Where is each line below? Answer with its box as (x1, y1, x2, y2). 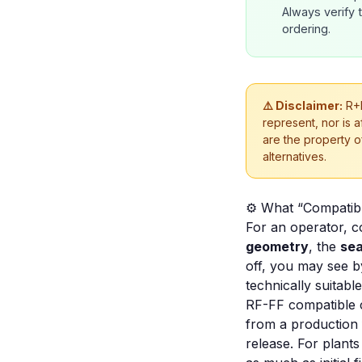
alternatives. (263, 149, 326, 163)
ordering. (282, 22, 330, 36)
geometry (246, 238, 309, 255)
